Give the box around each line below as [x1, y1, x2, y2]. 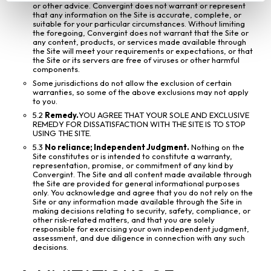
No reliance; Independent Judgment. [45, 142, 189, 152]
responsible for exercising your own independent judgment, [33, 224, 249, 234]
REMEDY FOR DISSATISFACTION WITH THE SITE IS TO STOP [33, 119, 246, 129]
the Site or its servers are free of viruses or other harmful [33, 55, 240, 65]
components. [33, 64, 80, 74]
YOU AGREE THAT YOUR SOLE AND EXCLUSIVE [79, 110, 249, 120]
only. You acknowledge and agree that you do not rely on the [33, 188, 253, 198]
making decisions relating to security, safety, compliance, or [33, 206, 250, 216]
